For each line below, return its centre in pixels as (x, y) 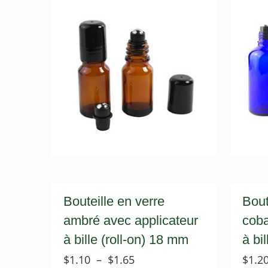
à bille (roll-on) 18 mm (126, 240)
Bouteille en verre (114, 201)
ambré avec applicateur (131, 220)
